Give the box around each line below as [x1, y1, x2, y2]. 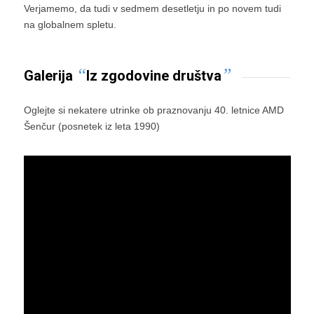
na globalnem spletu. [23, 19, 116, 31]
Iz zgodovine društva [86, 67, 221, 85]
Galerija [23, 67, 76, 85]
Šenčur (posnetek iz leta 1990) [23, 120, 160, 132]
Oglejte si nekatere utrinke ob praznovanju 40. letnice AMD [23, 104, 284, 116]
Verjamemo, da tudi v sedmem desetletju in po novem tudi [23, 3, 281, 15]
